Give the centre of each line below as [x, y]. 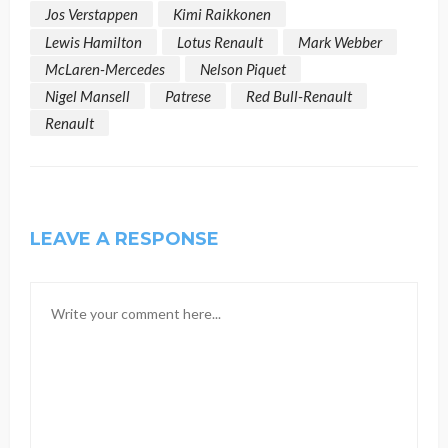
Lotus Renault [220, 41]
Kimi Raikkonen [222, 14]
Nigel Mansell [87, 95]
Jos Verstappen [91, 14]
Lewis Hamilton [93, 41]
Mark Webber [340, 41]
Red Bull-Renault [299, 95]
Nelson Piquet [243, 68]
